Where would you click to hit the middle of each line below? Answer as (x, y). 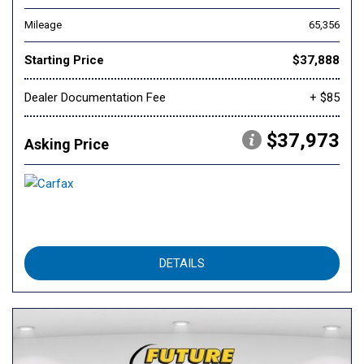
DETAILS (182, 264)
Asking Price (67, 145)
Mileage (43, 25)
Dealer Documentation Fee (95, 98)
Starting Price (64, 61)
